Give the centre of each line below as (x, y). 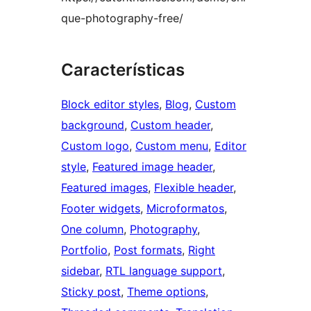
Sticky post (91, 292)
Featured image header (152, 167)
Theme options (166, 292)
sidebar (80, 271)
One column (92, 229)
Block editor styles (110, 104)
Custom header (170, 125)
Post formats (148, 250)
